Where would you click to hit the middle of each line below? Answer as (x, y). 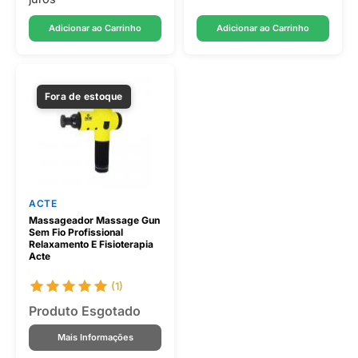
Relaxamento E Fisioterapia (91, 244)
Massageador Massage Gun (94, 220)
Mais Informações (95, 337)
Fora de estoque (84, 96)
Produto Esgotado (85, 311)
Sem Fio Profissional (76, 232)
